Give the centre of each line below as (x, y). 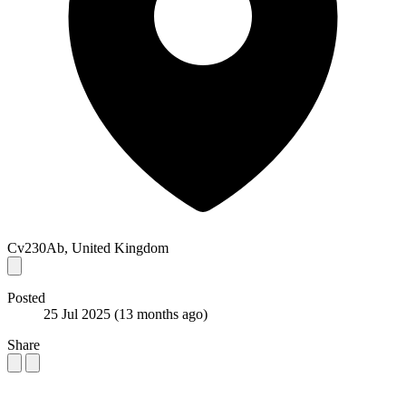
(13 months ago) (161, 314)
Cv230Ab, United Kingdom (88, 247)
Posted (26, 297)
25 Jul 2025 (79, 314)
